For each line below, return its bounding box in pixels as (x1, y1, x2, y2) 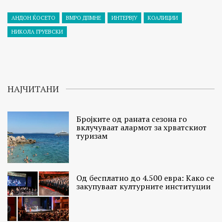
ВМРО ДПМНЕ (66, 14, 101, 21)
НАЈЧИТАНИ (7, 82, 59, 95)
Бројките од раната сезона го (76, 113, 187, 124)
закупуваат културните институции (76, 181, 211, 192)
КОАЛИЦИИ (148, 14, 178, 21)
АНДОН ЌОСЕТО (11, 14, 55, 21)
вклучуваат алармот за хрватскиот (76, 121, 207, 133)
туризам (76, 130, 108, 141)
